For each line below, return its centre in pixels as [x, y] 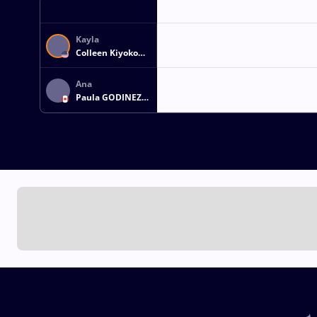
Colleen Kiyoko [107, 52]
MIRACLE [94, 66]
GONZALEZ [99, 110]
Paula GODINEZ [109, 97]
